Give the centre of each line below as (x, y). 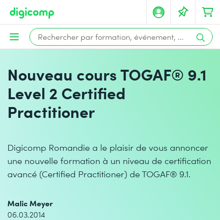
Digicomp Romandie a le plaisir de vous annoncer (108, 147)
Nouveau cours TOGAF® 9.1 (107, 74)
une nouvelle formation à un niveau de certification (109, 160)
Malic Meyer (30, 203)
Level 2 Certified (67, 93)
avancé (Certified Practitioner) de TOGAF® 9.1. (99, 174)
